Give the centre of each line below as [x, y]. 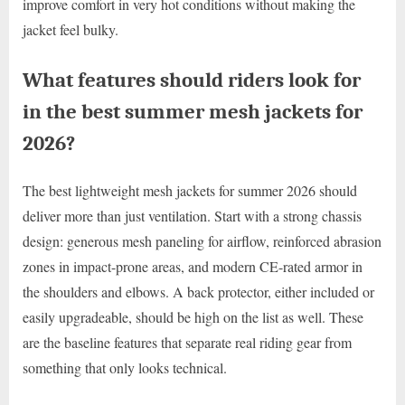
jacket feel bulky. [71, 30]
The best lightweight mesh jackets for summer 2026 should [190, 190]
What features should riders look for [192, 80]
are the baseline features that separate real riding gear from [187, 342]
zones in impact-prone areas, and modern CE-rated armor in [193, 266]
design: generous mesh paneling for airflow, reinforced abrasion [202, 240]
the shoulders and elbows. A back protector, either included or [198, 291]
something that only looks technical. [125, 367]
